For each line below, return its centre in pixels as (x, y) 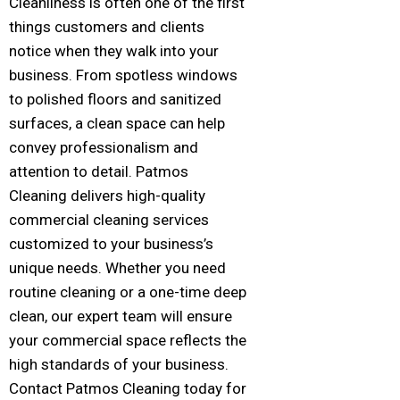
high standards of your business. (119, 365)
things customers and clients (107, 27)
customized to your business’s (111, 244)
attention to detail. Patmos (99, 172)
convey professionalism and (104, 148)
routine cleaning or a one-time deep (128, 292)
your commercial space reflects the (128, 341)
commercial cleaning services (109, 220)
